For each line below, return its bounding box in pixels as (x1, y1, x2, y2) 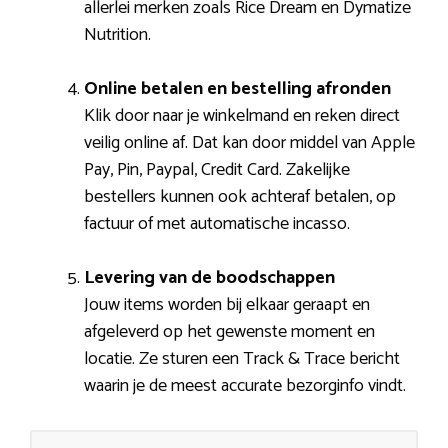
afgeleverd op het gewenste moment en (84, 316, 375, 347)
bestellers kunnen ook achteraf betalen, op (84, 181, 396, 212)
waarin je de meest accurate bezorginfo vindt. (84, 370, 406, 401)
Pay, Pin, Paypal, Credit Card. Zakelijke (84, 154, 350, 185)
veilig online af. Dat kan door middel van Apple (84, 127, 415, 158)
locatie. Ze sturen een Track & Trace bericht (84, 343, 400, 374)
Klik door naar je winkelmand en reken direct (84, 100, 400, 131)
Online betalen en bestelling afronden (84, 73, 391, 104)
